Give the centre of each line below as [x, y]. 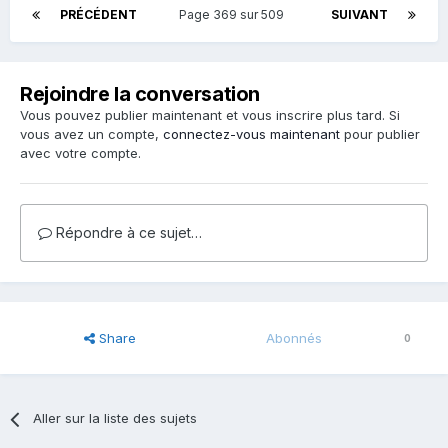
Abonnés [293, 338]
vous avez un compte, [91, 134]
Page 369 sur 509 [234, 15]
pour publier [380, 134]
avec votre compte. [80, 153]
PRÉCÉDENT [98, 15]
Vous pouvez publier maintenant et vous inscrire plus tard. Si [210, 115]
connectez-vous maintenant [251, 134]
